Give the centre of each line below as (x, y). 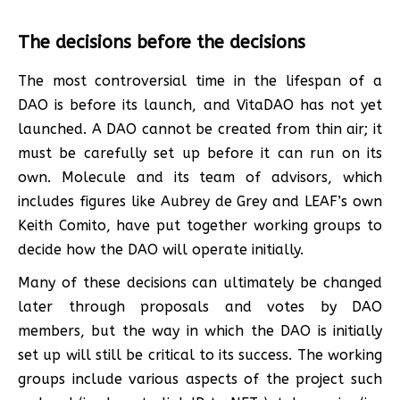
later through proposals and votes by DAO (200, 306)
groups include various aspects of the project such (200, 379)
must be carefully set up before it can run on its (200, 153)
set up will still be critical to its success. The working (200, 354)
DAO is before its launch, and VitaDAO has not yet (200, 104)
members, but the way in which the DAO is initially (200, 330)
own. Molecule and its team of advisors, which (200, 177)
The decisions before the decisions (164, 42)
